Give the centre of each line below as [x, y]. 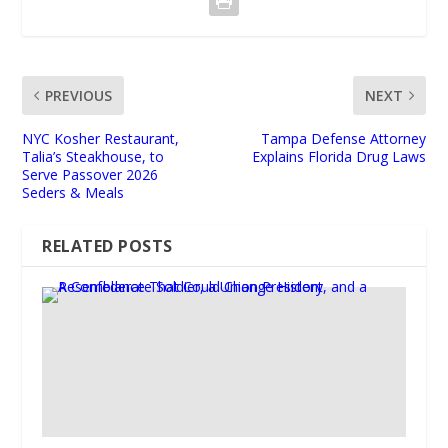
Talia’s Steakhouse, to [93, 157]
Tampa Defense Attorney [343, 139]
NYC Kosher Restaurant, [101, 139]
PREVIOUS [79, 96]
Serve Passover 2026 [90, 175]
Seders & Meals [73, 193]
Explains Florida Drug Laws [338, 157]
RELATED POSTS [107, 246]
